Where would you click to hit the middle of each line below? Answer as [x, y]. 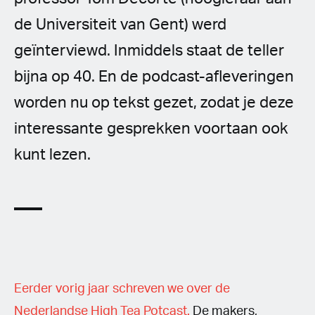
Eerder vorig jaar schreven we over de [122, 289]
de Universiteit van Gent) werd [120, 24]
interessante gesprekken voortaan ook [151, 128]
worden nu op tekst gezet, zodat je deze [154, 102]
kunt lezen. [52, 154]
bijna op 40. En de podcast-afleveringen [154, 76]
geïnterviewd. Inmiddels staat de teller [149, 50]
